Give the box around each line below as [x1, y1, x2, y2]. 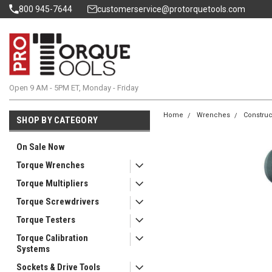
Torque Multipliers [16, 178, 88, 189]
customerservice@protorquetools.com [97, 4, 245, 14]
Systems [16, 243, 50, 254]
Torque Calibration [16, 233, 88, 243]
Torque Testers [16, 214, 75, 225]
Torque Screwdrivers [16, 196, 99, 207]
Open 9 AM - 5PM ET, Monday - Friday [9, 83, 138, 92]
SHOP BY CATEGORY [16, 115, 98, 126]
